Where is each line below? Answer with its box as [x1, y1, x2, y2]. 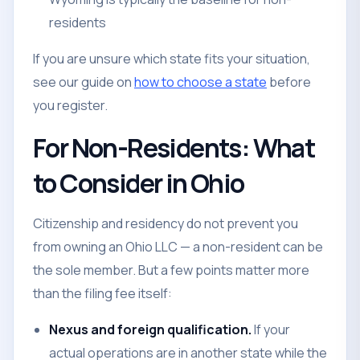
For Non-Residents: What [33, 130, 315, 166]
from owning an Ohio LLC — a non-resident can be [33, 238, 323, 256]
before [267, 73, 311, 91]
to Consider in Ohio [33, 166, 244, 201]
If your [252, 321, 290, 338]
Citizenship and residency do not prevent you [33, 215, 298, 232]
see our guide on [33, 73, 134, 91]
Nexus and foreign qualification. [49, 321, 252, 338]
